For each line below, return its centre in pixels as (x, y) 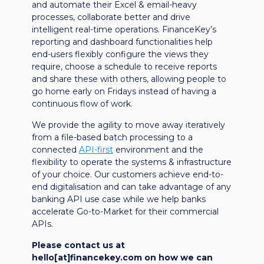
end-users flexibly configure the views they (120, 54)
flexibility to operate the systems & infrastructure (132, 162)
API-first (96, 149)
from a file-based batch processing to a (112, 137)
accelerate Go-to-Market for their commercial (125, 211)
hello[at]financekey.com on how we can (122, 257)
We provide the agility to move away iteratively (128, 125)
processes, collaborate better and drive (111, 17)
